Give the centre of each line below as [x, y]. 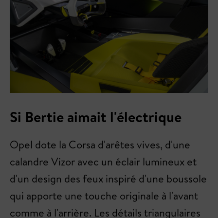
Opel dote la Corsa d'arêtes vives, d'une [100, 144]
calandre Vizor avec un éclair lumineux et [103, 161]
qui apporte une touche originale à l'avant [104, 195]
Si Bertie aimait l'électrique [96, 117]
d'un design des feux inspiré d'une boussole [108, 178]
